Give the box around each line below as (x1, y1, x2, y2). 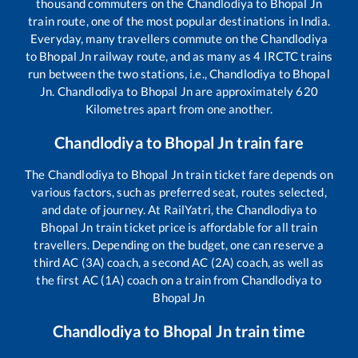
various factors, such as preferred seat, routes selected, (31, 184, 327, 199)
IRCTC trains (261, 48, 333, 63)
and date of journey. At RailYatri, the (41, 201, 237, 217)
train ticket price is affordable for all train (93, 219, 317, 234)
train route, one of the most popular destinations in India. (28, 13, 330, 28)
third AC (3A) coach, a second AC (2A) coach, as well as (34, 254, 324, 269)
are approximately (192, 83, 296, 98)
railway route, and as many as (91, 48, 254, 63)
